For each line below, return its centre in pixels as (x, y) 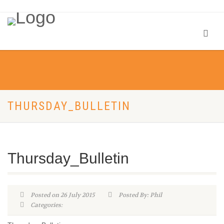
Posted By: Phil (139, 195)
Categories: (45, 205)
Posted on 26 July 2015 (61, 195)
